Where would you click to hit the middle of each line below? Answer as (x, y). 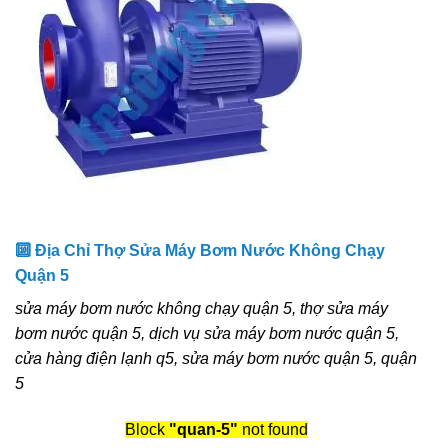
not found (273, 429)
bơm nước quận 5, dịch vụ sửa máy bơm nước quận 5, (207, 333)
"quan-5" (203, 429)
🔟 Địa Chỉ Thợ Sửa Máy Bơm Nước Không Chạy (200, 250)
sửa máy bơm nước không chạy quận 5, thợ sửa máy (201, 308)
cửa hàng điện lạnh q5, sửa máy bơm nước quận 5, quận (216, 358)
